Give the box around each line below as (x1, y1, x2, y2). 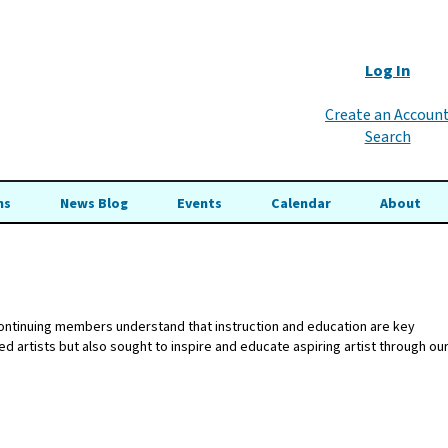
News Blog (60, 194, 129, 214)
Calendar (270, 194, 331, 214)
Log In (365, 60, 410, 82)
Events (176, 194, 222, 214)
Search (364, 126, 411, 148)
